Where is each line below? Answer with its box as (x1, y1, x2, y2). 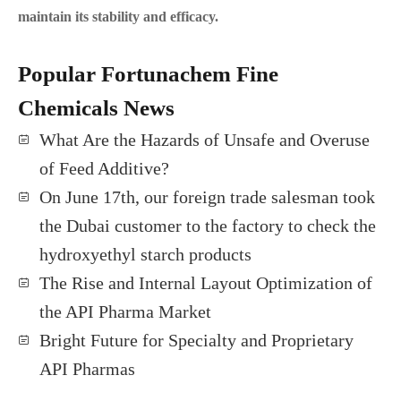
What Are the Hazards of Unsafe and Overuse (39, 130, 370, 149)
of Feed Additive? (39, 158, 169, 178)
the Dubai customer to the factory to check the (39, 216, 376, 235)
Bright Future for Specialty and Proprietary (39, 330, 354, 350)
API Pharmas (39, 359, 135, 379)
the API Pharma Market (39, 302, 211, 321)
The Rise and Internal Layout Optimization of (39, 273, 372, 293)
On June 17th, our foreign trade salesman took (39, 187, 375, 207)
